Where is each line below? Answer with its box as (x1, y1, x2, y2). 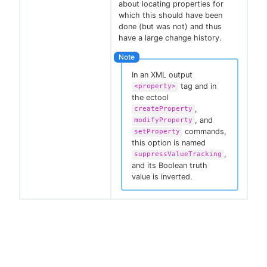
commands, (182, 126, 226, 136)
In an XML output (132, 70, 193, 79)
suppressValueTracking (134, 150, 222, 159)
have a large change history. (119, 33, 222, 43)
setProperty (134, 128, 180, 136)
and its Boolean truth (132, 160, 207, 170)
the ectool (132, 92, 169, 102)
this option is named (132, 138, 206, 147)
